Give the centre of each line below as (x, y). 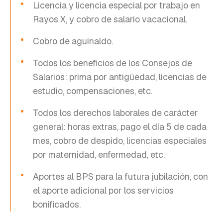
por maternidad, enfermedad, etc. (99, 154)
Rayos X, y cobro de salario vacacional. (110, 19)
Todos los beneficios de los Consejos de (112, 63)
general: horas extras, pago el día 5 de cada (120, 126)
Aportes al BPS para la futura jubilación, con (120, 176)
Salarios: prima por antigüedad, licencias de (120, 77)
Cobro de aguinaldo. (73, 41)
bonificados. (57, 204)
